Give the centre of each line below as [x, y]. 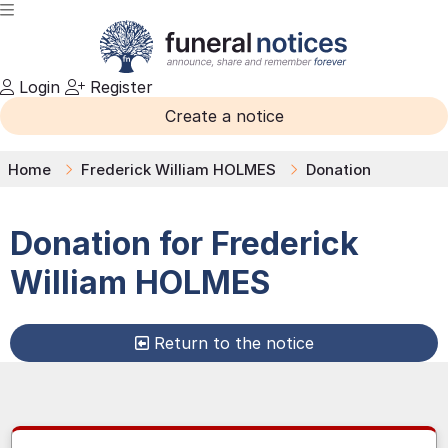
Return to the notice [233, 342]
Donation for [106, 244]
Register [119, 87]
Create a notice [224, 116]
